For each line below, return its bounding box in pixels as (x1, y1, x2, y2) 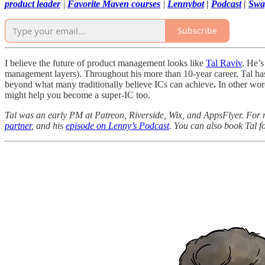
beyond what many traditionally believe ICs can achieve (5, 79, 214, 89)
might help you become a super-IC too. (5, 89, 150, 100)
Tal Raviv (206, 57, 242, 68)
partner (5, 120, 31, 131)
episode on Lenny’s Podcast (66, 120, 169, 131)
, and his (31, 120, 66, 131)
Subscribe (177, 25, 217, 37)
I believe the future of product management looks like (5, 57, 206, 68)
